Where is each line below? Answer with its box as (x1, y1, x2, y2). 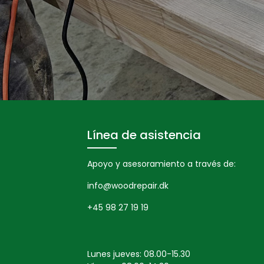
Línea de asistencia (87, 127, 201, 144)
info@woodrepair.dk (87, 180, 169, 192)
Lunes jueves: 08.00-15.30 (87, 248, 190, 260)
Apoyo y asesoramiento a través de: (87, 158, 236, 170)
